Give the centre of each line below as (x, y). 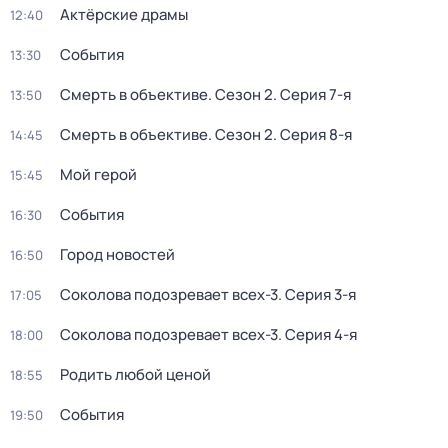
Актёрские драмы (124, 14)
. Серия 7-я (312, 94)
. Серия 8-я (312, 134)
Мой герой (98, 174)
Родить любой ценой (135, 374)
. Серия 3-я (317, 294)
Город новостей (117, 254)
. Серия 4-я (317, 334)
